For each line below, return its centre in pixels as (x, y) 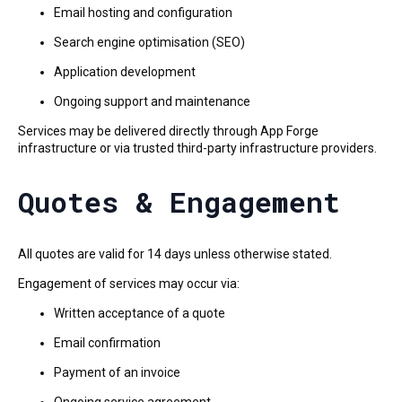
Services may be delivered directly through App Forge (168, 131)
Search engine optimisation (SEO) (149, 42)
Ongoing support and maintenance (152, 101)
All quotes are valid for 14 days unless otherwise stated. (175, 254)
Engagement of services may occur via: (129, 284)
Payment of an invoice (117, 373)
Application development (125, 71)
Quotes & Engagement (179, 202)
